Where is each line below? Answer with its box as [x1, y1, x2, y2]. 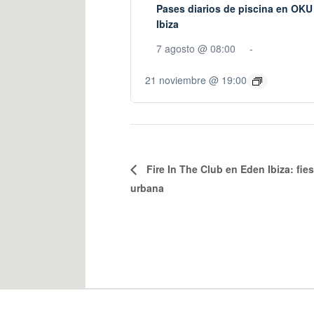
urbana [130, 181, 167, 196]
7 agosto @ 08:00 [156, 41, 235, 55]
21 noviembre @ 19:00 [145, 72, 247, 87]
